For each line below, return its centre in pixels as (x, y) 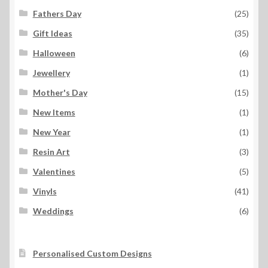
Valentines (54, 172)
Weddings (53, 211)
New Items (54, 112)
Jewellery (51, 73)
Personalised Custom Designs (92, 254)
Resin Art (51, 152)
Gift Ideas (52, 33)
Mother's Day (60, 93)
